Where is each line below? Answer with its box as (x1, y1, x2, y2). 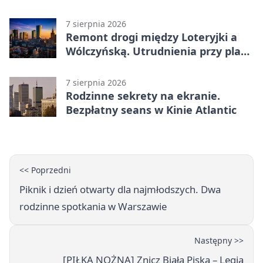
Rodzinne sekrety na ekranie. (66, 88, 220, 103)
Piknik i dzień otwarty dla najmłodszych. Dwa (19, 182, 221, 196)
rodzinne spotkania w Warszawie (19, 199, 167, 213)
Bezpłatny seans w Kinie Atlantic (66, 102, 237, 117)
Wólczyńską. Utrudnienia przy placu (66, 43, 253, 58)
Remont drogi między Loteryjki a (66, 29, 237, 44)
